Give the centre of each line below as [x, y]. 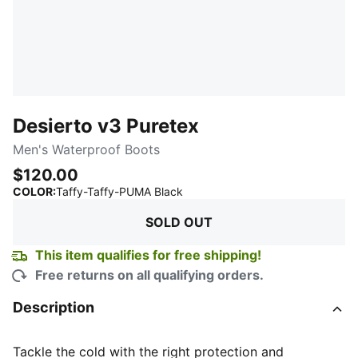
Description [54, 307]
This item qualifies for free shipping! [148, 255]
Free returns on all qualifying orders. [149, 275]
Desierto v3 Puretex [106, 126]
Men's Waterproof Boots [86, 149]
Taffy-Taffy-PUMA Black [119, 191]
